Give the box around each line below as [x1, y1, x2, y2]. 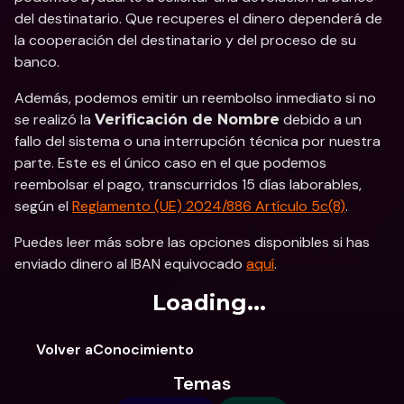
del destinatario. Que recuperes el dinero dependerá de [14, 9, 382, 28]
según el [14, 197, 72, 216]
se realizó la [14, 110, 95, 129]
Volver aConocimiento [36, 340, 194, 359]
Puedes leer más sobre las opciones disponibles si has [14, 233, 370, 252]
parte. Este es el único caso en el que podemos [14, 153, 326, 172]
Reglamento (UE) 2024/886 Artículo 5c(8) [72, 197, 345, 216]
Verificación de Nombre [95, 111, 280, 128]
